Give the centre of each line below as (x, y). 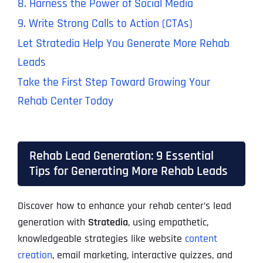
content (201, 239)
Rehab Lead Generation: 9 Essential (121, 156)
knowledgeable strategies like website (101, 239)
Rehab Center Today (65, 101)
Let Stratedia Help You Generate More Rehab (123, 44)
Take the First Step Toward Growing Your (114, 82)
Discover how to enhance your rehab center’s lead (124, 206)
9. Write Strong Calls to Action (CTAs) (105, 24)
